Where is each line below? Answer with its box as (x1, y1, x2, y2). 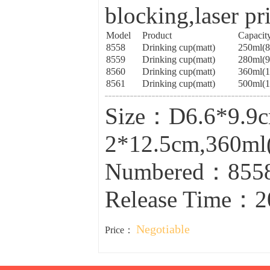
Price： (104, 225, 136, 235)
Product (142, 30, 172, 40)
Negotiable (136, 222, 190, 236)
